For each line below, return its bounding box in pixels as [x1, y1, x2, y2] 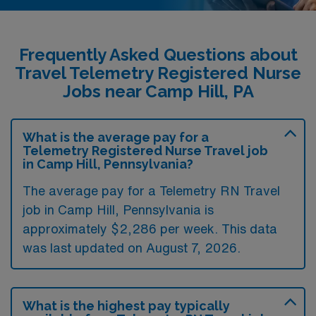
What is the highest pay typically [23, 298, 230, 313]
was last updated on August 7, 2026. [23, 241, 241, 254]
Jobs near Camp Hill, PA [62, 81, 254, 102]
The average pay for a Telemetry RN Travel [23, 184, 280, 197]
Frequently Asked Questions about [18, 44, 298, 65]
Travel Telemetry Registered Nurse [15, 63, 301, 83]
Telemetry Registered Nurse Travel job [23, 143, 268, 158]
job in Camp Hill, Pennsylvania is [23, 203, 214, 216]
